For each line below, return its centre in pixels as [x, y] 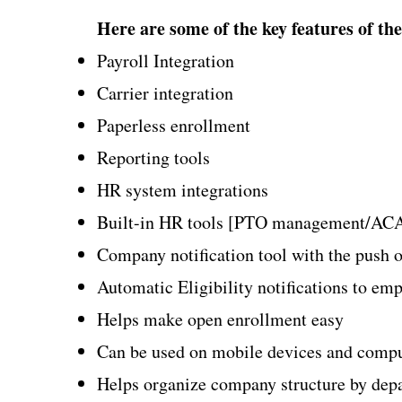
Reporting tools [153, 157]
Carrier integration [165, 93]
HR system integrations [183, 190]
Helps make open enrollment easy [220, 319]
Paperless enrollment [174, 125]
